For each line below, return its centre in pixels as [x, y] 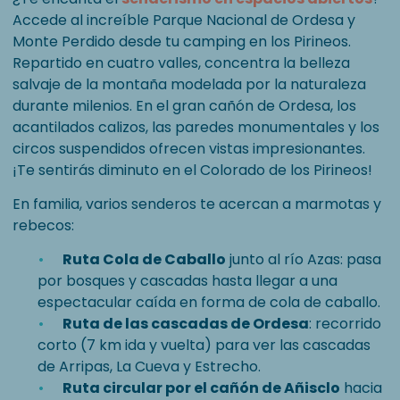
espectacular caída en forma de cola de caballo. [209, 302]
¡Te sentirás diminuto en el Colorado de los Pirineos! [192, 170]
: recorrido [345, 324]
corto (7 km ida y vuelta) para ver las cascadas [204, 345]
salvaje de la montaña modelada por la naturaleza [189, 84]
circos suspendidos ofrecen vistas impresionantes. [189, 149]
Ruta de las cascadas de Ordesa [186, 324]
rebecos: [43, 225]
